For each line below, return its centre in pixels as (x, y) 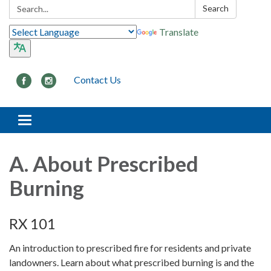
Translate (179, 32)
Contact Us (97, 80)
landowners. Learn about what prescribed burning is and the (132, 263)
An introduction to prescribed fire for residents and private (130, 248)
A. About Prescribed (104, 164)
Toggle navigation (61, 122)
